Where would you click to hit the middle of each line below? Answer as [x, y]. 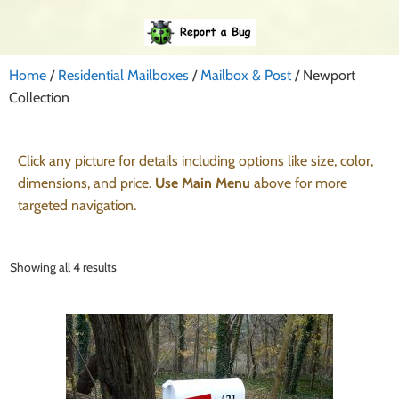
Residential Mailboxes [123, 75]
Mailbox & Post [246, 75]
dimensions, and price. [86, 183]
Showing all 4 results [63, 267]
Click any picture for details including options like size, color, [195, 160]
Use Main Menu [203, 183]
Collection [39, 97]
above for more [299, 183]
